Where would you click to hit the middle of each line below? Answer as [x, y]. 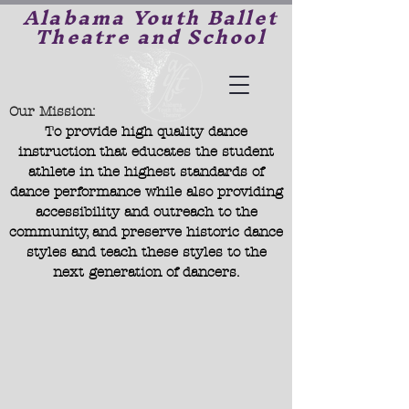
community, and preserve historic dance [146, 232]
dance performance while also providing [146, 192]
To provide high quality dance [146, 131]
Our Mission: [52, 111]
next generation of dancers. [146, 272]
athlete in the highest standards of [146, 172]
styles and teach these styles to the [146, 252]
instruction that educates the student [146, 152]
